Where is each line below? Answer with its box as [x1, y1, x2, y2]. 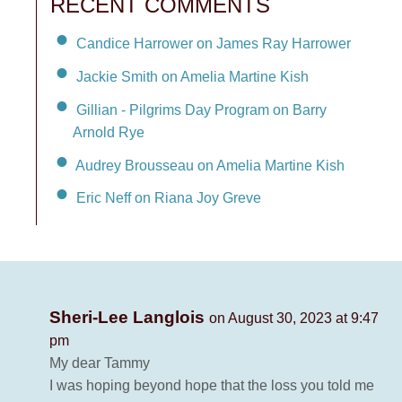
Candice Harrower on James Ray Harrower [76, 35, 351, 51]
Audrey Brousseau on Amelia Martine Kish [75, 157, 345, 173]
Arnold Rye [73, 124, 144, 140]
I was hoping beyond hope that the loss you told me [49, 378, 374, 394]
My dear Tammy [49, 355, 150, 371]
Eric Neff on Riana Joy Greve [76, 190, 261, 206]
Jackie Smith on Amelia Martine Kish [76, 68, 309, 84]
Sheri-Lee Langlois [49, 308, 209, 328]
